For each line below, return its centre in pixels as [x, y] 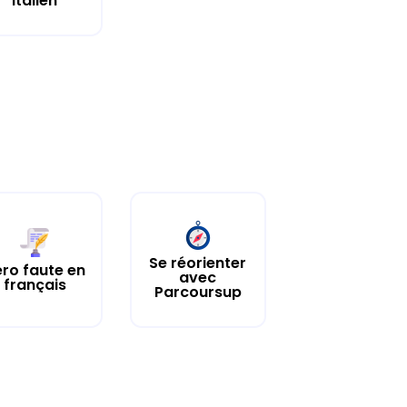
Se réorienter [198, 263]
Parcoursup [198, 292]
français [35, 284]
